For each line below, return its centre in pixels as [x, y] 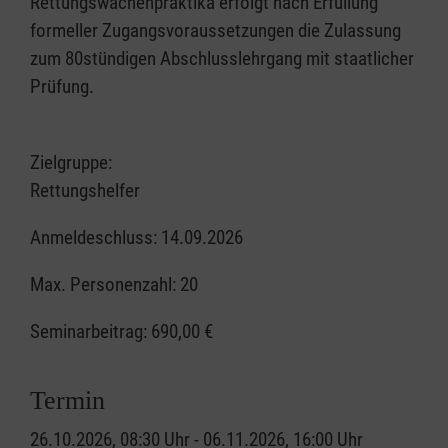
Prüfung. [62, 86]
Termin [67, 400]
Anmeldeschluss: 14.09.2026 [136, 237]
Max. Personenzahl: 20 [114, 284]
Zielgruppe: [71, 162]
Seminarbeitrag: [90, 331]
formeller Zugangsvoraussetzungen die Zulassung [215, 30]
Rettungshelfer [85, 190]
